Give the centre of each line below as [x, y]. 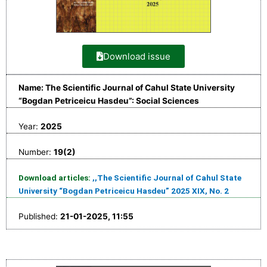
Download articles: [55, 178]
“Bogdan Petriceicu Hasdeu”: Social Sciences [109, 101]
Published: [39, 217]
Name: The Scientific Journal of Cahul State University [127, 88]
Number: [36, 152]
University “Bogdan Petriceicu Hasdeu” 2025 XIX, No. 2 [124, 191]
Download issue [137, 57]
